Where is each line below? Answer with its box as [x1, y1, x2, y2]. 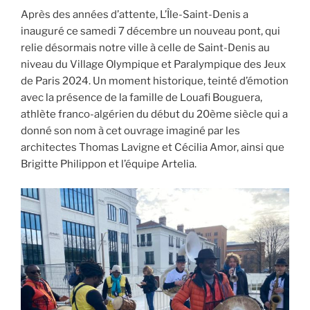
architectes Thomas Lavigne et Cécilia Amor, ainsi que [21, 141, 284, 154]
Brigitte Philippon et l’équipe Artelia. [21, 158, 197, 171]
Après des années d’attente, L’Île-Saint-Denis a [21, 8, 248, 21]
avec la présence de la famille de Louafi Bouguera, [21, 91, 262, 104]
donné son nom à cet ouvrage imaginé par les [21, 125, 240, 138]
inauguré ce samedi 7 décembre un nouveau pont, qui [21, 25, 280, 38]
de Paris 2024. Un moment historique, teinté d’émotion [21, 75, 289, 88]
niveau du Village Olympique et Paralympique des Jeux [21, 58, 286, 71]
